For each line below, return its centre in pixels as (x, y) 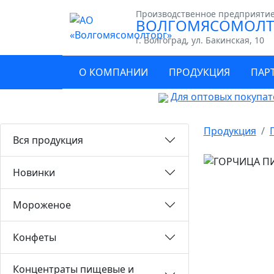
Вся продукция (48, 140)
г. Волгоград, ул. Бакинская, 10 (200, 40)
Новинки (34, 172)
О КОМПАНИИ (113, 72)
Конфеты (35, 237)
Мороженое (42, 205)
